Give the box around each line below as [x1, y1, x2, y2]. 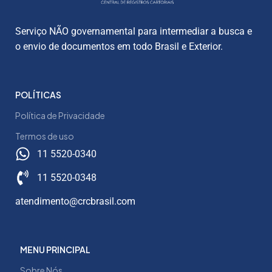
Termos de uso [15, 130, 74, 141]
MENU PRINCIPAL [20, 243, 91, 255]
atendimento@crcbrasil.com [15, 195, 135, 207]
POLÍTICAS [15, 89, 61, 100]
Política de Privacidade [15, 109, 105, 121]
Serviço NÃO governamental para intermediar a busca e [15, 25, 252, 37]
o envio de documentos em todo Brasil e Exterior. [15, 40, 223, 52]
